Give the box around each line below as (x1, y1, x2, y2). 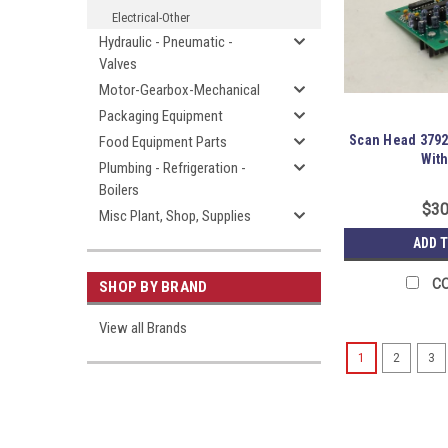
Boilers (99, 181, 139, 199)
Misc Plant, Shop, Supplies (99, 207, 251, 225)
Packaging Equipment (99, 107, 223, 125)
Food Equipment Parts (99, 133, 227, 151)
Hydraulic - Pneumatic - (99, 33, 233, 51)
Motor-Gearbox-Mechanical (99, 81, 260, 99)
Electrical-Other (112, 10, 190, 25)
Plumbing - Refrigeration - (99, 159, 246, 177)
